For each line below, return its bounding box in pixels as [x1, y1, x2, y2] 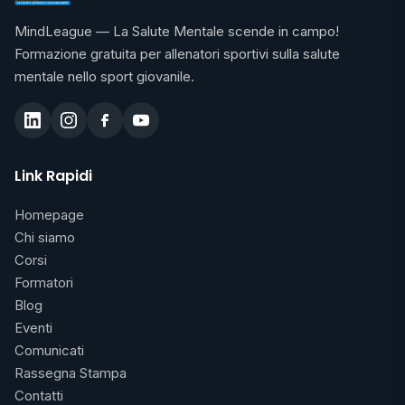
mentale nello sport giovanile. [14, 68, 194, 85]
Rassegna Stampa [14, 364, 127, 381]
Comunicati [14, 342, 84, 359]
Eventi [14, 319, 52, 336]
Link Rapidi [14, 165, 92, 186]
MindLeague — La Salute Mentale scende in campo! [14, 23, 339, 40]
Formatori [14, 274, 73, 291]
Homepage [14, 206, 84, 223]
